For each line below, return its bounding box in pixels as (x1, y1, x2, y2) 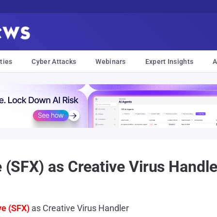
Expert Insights (145, 58, 194, 65)
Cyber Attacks (31, 58, 77, 65)
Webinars (95, 58, 126, 65)
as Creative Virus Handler (30, 203, 129, 213)
